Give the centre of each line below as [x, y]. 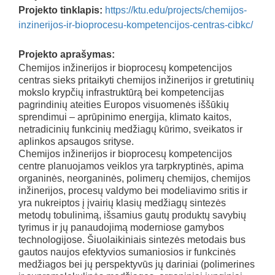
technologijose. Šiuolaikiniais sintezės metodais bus [132, 240]
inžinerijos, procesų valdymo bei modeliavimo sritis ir [133, 191]
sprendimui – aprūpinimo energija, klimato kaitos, [125, 117]
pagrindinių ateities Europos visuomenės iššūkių [124, 105]
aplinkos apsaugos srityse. [76, 141]
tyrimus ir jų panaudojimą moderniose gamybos [121, 227]
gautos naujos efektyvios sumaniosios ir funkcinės [127, 252]
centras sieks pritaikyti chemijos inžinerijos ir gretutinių [136, 80]
